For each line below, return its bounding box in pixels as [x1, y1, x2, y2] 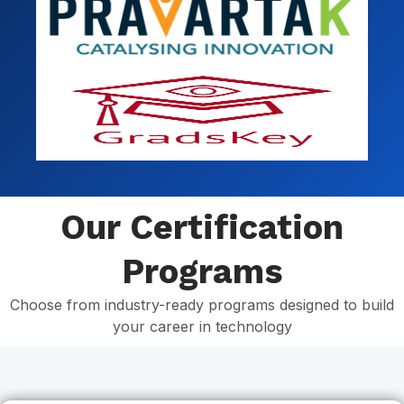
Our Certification [60, 207, 344, 248]
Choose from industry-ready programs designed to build [10, 296, 394, 315]
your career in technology [112, 317, 292, 336]
